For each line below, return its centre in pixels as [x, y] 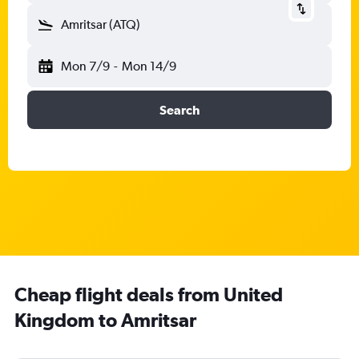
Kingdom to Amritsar [105, 320]
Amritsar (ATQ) [101, 24]
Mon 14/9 [149, 66]
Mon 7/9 [85, 66]
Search [179, 110]
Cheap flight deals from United [149, 294]
